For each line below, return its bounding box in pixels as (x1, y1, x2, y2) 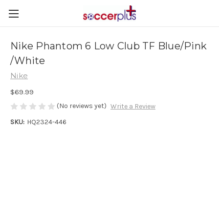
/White (10, 55, 45, 67)
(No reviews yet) (57, 101, 107, 110)
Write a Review (110, 102, 155, 111)
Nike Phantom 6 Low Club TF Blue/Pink (10, 40, 207, 52)
